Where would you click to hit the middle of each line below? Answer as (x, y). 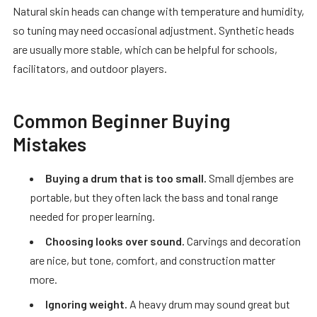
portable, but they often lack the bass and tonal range (154, 197)
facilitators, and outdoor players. (90, 68)
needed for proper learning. (92, 216)
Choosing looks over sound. (115, 241)
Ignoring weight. (86, 304)
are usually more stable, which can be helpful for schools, (145, 49)
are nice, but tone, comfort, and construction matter (152, 260)
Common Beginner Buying (122, 120)
